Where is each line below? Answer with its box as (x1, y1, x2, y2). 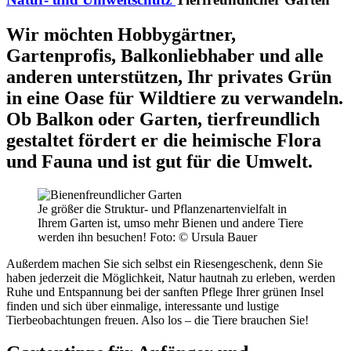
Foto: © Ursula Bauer (150, 230, 257, 244)
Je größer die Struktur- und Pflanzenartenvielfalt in (38, 201, 287, 215)
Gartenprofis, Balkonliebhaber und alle (6, 45, 324, 66)
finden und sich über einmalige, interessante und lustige (6, 299, 279, 313)
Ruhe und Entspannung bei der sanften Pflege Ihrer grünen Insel (6, 284, 324, 299)
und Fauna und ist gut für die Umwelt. (6, 150, 313, 172)
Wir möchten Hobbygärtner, (6, 24, 236, 45)
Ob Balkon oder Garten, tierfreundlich (6, 108, 320, 129)
